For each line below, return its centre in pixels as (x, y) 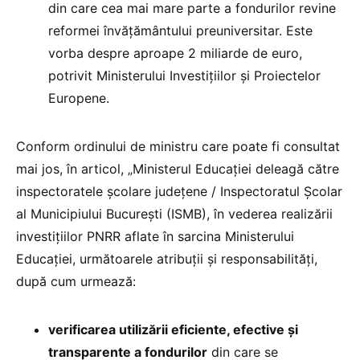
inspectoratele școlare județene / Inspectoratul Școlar (179, 191)
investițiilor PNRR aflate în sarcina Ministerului (155, 236)
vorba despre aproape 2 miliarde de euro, (175, 53)
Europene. (79, 98)
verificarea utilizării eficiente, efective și (173, 329)
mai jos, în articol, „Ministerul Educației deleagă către (178, 168)
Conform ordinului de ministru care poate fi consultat (178, 146)
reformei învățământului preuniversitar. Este (180, 30)
